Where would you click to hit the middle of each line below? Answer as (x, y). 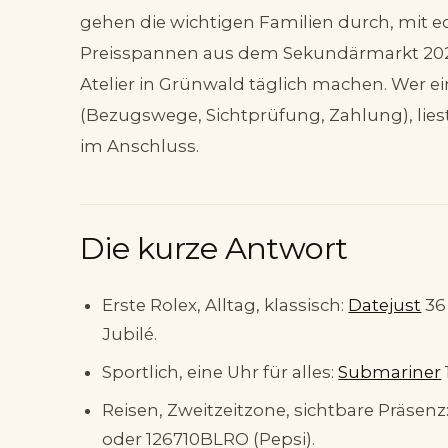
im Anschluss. (139, 146)
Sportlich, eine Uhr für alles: (220, 372)
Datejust (385, 305)
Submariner (390, 372)
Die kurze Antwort (214, 248)
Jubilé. (130, 334)
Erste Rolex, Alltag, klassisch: (225, 305)
